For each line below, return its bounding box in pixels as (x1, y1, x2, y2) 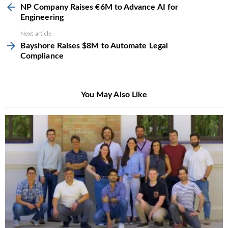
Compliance (20, 52, 64, 61)
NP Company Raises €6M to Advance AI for (20, 3, 179, 12)
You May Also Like (80, 91, 148, 99)
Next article (20, 31, 52, 37)
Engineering (20, 13, 64, 22)
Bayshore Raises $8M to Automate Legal (20, 42, 168, 50)
